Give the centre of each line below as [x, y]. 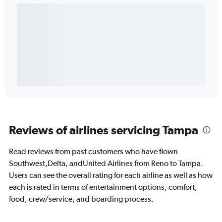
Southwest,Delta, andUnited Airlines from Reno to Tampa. [106, 164]
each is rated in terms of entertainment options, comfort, [103, 187]
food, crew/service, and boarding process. [81, 199]
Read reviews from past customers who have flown [93, 152]
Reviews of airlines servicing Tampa [104, 130]
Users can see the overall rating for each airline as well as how [111, 175]
